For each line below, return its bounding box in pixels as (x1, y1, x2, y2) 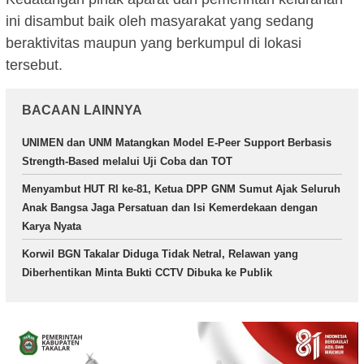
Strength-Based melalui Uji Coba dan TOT (22, 154, 232, 167)
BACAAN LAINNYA (22, 102, 142, 117)
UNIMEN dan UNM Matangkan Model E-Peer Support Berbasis (22, 136, 331, 149)
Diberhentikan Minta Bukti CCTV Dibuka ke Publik (22, 266, 272, 279)
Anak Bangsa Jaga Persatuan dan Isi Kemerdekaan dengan (22, 201, 318, 214)
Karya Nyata (22, 219, 81, 232)
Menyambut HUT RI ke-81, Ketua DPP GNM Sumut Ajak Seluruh (22, 182, 340, 195)
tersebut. (6, 56, 63, 73)
